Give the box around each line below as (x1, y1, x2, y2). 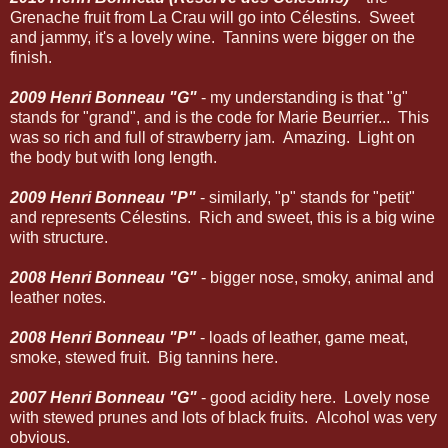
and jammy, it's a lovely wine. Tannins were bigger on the (10, 28, 415, 46)
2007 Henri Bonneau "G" (10, 388, 197, 406)
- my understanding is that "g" (197, 88, 408, 106)
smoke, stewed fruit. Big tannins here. (10, 348, 278, 366)
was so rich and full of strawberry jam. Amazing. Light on (10, 128, 415, 146)
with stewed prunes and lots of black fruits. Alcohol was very (10, 408, 437, 426)
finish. (10, 48, 52, 66)
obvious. (10, 428, 70, 446)
